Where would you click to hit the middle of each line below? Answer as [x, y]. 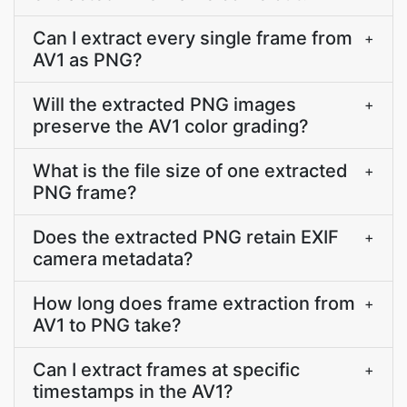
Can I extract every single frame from [193, 38]
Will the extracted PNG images [164, 104]
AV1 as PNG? [88, 60]
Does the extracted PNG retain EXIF [186, 237]
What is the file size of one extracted [190, 171]
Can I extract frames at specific [166, 370]
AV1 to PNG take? [107, 325]
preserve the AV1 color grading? [171, 126]
